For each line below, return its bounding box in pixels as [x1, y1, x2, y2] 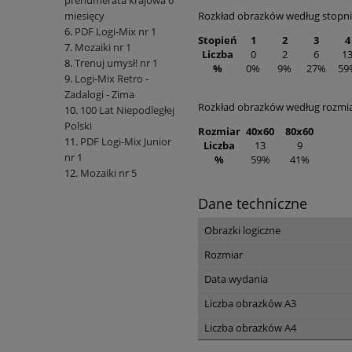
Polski [64, 119, 92, 134]
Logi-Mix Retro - [75, 71, 148, 86]
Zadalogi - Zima [64, 87, 134, 102]
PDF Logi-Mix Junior [80, 134, 171, 149]
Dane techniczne [198, 193, 307, 213]
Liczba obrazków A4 [204, 320, 296, 335]
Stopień [198, 32, 237, 47]
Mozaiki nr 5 [80, 166, 137, 181]
